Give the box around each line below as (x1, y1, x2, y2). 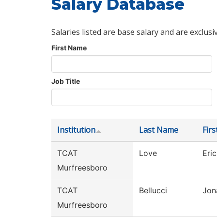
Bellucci (139, 186, 167, 196)
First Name (51, 44, 87, 52)
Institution (57, 124, 95, 136)
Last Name (139, 124, 178, 136)
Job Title (51, 77, 80, 86)
